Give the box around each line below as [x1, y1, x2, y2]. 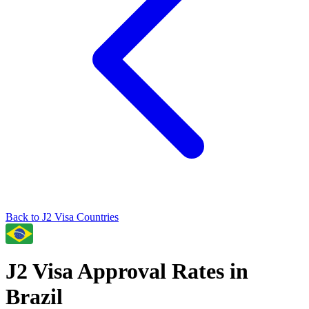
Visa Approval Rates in [28, 259, 248, 284]
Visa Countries [52, 211, 119, 223]
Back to [6, 211, 42, 223]
